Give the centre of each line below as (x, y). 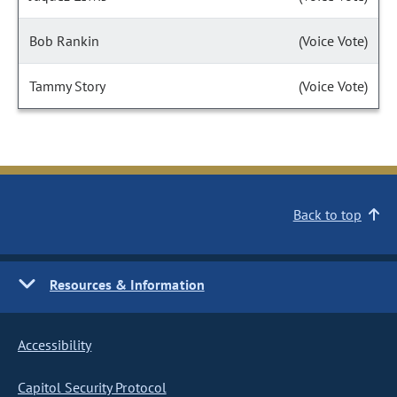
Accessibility (55, 345)
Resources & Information (127, 284)
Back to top (327, 214)
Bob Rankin (64, 41)
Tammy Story (67, 86)
